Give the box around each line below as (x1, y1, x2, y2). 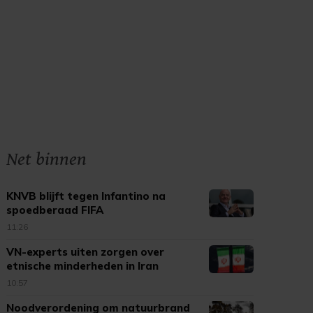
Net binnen (6, 148, 87, 170)
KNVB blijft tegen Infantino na (6, 189, 166, 203)
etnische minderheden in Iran (6, 259, 159, 272)
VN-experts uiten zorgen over (6, 245, 165, 259)
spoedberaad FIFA (6, 203, 104, 217)
